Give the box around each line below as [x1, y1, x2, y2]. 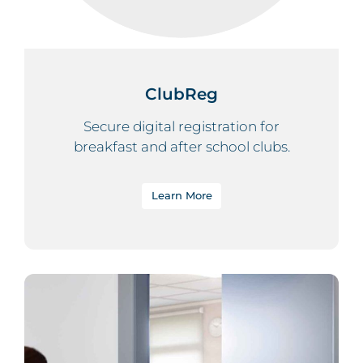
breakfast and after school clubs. [73, 138, 290, 155]
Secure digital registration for [83, 117, 280, 135]
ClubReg [145, 83, 218, 104]
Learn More [151, 188, 212, 202]
